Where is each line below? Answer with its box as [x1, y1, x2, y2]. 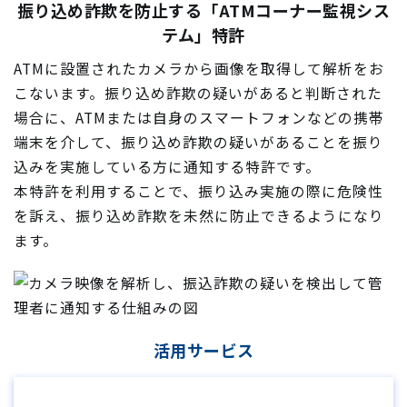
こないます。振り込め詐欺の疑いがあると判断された [14, 83, 382, 104]
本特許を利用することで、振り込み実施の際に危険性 [14, 181, 383, 202]
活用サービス [153, 338, 254, 362]
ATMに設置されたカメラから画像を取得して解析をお [14, 58, 384, 79]
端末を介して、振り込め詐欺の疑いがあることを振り [14, 132, 383, 153]
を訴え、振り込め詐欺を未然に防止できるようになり [14, 205, 384, 226]
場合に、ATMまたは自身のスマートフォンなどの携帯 [14, 107, 384, 128]
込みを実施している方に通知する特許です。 [14, 156, 321, 177]
